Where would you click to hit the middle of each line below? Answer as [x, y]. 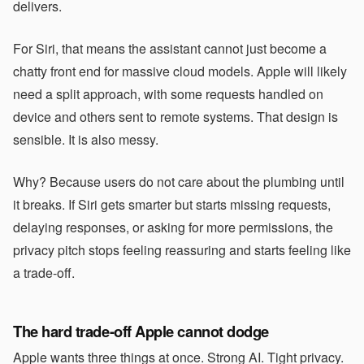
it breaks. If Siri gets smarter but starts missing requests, [172, 204]
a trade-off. [44, 273]
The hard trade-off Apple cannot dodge [141, 331]
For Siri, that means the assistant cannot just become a [170, 48]
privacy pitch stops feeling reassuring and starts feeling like [182, 250]
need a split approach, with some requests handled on [168, 94]
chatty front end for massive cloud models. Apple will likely [180, 71]
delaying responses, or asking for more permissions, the [173, 227]
